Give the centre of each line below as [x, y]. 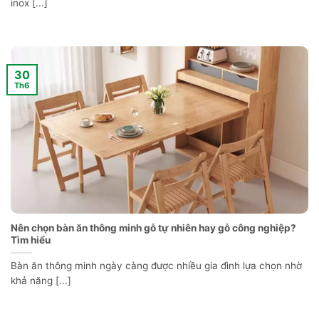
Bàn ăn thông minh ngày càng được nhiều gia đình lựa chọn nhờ [156, 266]
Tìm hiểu [31, 240]
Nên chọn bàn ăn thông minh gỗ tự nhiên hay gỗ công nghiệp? [153, 228]
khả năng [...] [41, 281]
